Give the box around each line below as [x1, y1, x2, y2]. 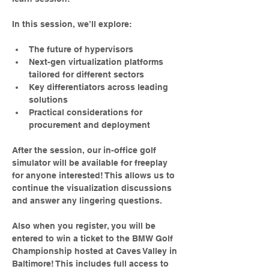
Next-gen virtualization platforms [29, 57, 166, 67]
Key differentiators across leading [29, 82, 171, 92]
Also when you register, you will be [12, 221, 158, 231]
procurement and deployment [29, 120, 150, 130]
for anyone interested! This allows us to [12, 171, 177, 180]
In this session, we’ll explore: [12, 19, 132, 29]
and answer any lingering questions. [12, 196, 162, 205]
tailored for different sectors [29, 70, 144, 79]
